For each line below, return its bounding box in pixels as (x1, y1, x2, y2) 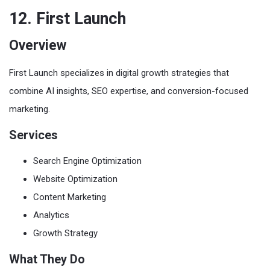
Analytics (33, 209, 69, 221)
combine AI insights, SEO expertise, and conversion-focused (9, 85, 248, 96)
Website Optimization (33, 173, 118, 184)
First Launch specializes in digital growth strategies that (9, 67, 229, 78)
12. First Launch (9, 8, 126, 28)
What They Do (9, 251, 85, 266)
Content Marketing (33, 191, 106, 202)
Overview (9, 37, 66, 54)
